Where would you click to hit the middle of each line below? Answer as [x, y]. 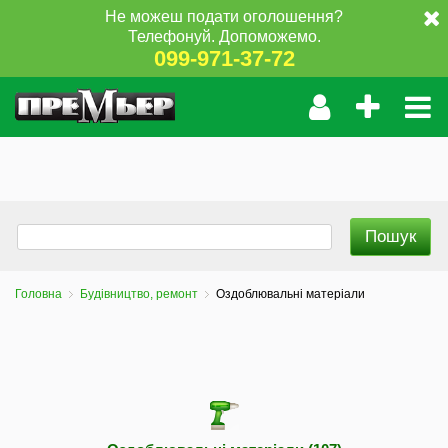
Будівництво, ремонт [139, 294]
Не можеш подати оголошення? [224, 16]
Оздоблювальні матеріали [290, 294]
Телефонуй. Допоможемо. [224, 36]
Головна [38, 294]
